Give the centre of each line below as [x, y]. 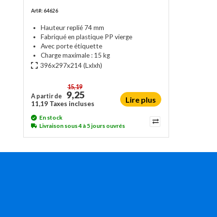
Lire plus [141, 100]
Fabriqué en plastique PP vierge [86, 37]
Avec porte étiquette [71, 46]
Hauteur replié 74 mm [72, 27]
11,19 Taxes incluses [63, 104]
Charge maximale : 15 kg [75, 55]
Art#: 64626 [45, 11]
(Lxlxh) [92, 65]
